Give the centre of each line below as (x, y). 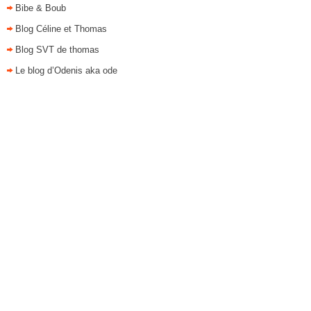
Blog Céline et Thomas (61, 29)
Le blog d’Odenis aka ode (66, 70)
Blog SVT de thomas (57, 50)
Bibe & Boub (41, 8)
